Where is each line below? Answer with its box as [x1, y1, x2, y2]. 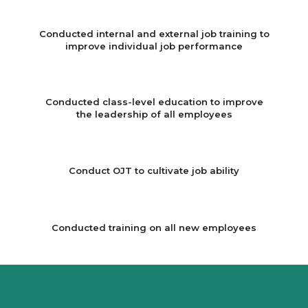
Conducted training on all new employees [52, 221, 256, 233]
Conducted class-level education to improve [45, 96, 263, 107]
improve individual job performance [65, 40, 243, 52]
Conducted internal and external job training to [38, 27, 269, 39]
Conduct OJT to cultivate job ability [69, 165, 239, 177]
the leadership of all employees [76, 108, 232, 120]
